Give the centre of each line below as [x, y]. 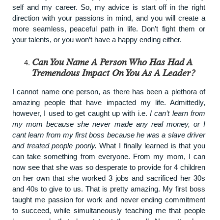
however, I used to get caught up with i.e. [81, 113]
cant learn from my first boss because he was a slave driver [109, 135]
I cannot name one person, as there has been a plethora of [109, 91]
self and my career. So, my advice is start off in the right [109, 7]
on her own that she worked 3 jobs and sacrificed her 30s [109, 178]
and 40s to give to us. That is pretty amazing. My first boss [109, 189]
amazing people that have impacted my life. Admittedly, [109, 102]
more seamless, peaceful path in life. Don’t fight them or [109, 28]
